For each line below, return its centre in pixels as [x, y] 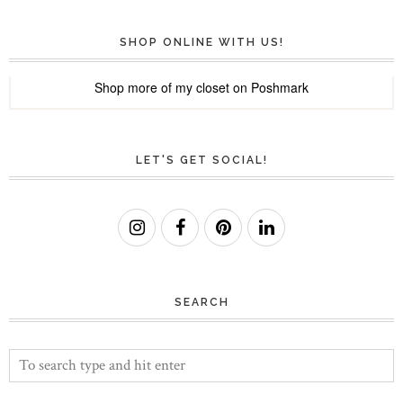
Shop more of [135, 87]
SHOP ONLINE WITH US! [201, 42]
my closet [202, 87]
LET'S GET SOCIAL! [201, 160]
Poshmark [280, 87]
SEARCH [201, 302]
